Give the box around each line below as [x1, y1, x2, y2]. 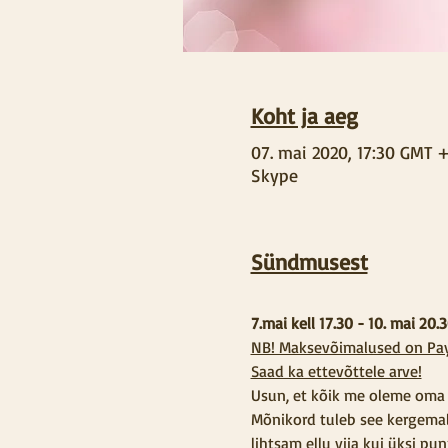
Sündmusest [250, 248, 368, 275]
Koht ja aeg [250, 102, 358, 129]
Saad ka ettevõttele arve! [250, 361, 422, 381]
